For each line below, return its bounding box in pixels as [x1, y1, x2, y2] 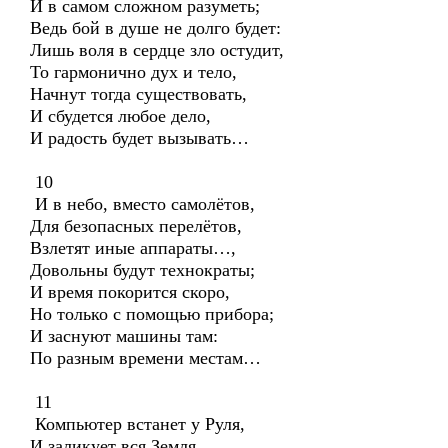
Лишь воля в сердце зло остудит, [30, 40, 284, 60]
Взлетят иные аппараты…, [30, 238, 236, 258]
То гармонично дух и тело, [30, 62, 237, 82]
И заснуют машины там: [30, 326, 218, 346]
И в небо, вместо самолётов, [30, 194, 255, 214]
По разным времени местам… [30, 348, 261, 368]
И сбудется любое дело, [30, 106, 211, 126]
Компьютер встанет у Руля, [30, 414, 245, 434]
